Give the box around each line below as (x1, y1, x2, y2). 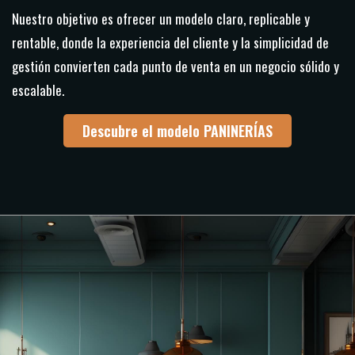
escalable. (12, 79, 64, 100)
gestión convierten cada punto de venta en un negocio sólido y (12, 55, 339, 76)
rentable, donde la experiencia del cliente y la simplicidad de (12, 32, 329, 52)
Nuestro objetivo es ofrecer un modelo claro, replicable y (12, 8, 310, 29)
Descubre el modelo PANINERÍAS (82, 120, 273, 141)
